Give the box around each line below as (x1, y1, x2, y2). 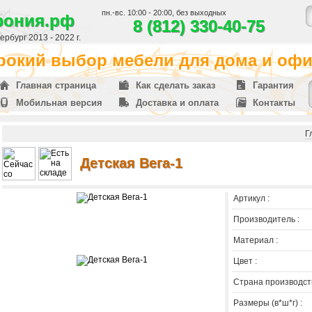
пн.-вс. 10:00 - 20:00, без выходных (102, 8, 226, 17)
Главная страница (16, 80, 96, 91)
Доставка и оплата (136, 97, 219, 108)
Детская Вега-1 (80, 155, 182, 171)
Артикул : (233, 194, 270, 203)
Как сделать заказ (136, 80, 215, 91)
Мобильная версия (16, 97, 102, 108)
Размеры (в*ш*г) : (233, 298, 302, 308)
